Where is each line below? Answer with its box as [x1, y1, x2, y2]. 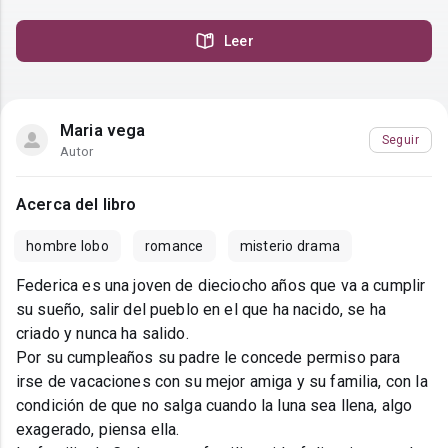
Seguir [381, 132, 419, 147]
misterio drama [239, 238, 340, 255]
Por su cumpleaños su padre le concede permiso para [16, 348, 401, 368]
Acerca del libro [16, 195, 137, 215]
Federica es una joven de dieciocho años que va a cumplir [16, 276, 426, 296]
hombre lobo [26, 238, 109, 255]
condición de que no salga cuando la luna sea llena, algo [16, 396, 413, 416]
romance [144, 238, 204, 255]
